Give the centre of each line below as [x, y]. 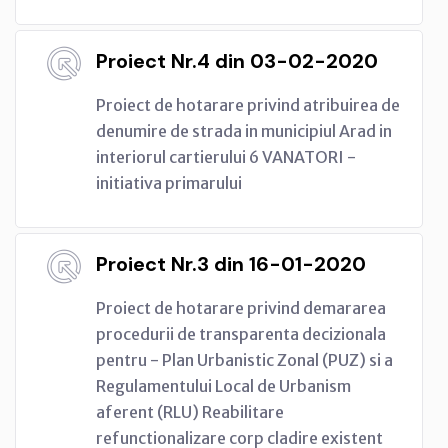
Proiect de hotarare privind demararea [241, 307]
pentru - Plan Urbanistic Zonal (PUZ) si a [244, 359]
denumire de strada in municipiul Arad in [244, 130]
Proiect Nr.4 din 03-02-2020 [237, 60]
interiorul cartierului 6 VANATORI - [226, 156]
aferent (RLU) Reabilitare [190, 411]
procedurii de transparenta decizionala [241, 333]
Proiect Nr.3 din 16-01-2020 [231, 263]
